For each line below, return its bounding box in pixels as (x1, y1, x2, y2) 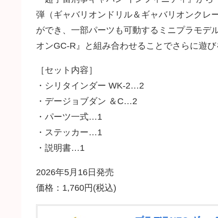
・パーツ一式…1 (36, 111, 102, 122)
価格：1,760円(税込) (36, 182, 116, 193)
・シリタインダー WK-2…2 (36, 80, 144, 91)
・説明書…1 (36, 143, 85, 153)
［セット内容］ (36, 65, 97, 75)
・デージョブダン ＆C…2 (36, 96, 137, 106)
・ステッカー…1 (36, 127, 102, 137)
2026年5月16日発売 (36, 167, 114, 177)
